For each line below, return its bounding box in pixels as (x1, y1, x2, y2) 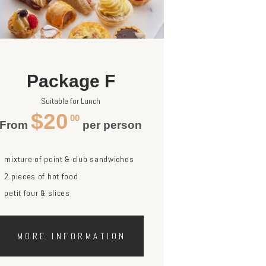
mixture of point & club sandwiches (4, 154, 134, 165)
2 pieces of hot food (4, 170, 78, 182)
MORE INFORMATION (17, 230, 126, 242)
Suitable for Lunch (41, 96, 101, 107)
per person (80, 119, 142, 132)
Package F (26, 71, 115, 91)
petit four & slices (4, 188, 70, 199)
